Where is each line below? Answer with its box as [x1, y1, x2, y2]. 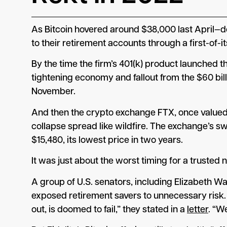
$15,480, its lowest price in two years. [31, 135, 183, 145]
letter [187, 205, 208, 215]
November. [31, 87, 75, 97]
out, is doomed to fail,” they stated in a [31, 205, 187, 215]
